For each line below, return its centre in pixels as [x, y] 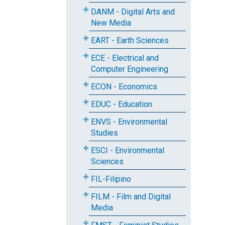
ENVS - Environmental [129, 122]
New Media [111, 23]
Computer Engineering [130, 69]
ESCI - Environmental [128, 150]
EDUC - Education [122, 104]
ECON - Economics [124, 87]
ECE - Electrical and [125, 58]
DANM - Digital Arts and [133, 12]
